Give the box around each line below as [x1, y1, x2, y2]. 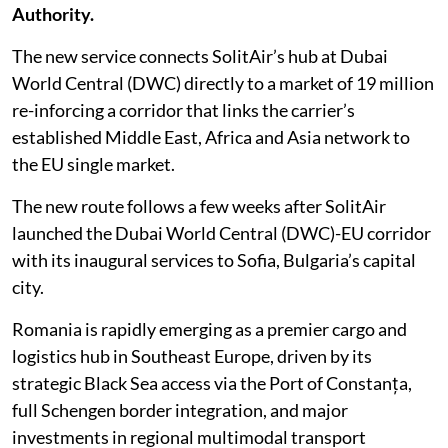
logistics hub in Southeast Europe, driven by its [12, 345, 372, 368]
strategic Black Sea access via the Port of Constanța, [12, 372, 412, 395]
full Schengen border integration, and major [12, 399, 348, 422]
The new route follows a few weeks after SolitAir [12, 195, 386, 218]
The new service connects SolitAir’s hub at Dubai [12, 45, 388, 68]
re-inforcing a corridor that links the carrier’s [12, 99, 355, 122]
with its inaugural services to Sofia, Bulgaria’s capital [12, 249, 416, 272]
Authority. [12, 3, 94, 26]
